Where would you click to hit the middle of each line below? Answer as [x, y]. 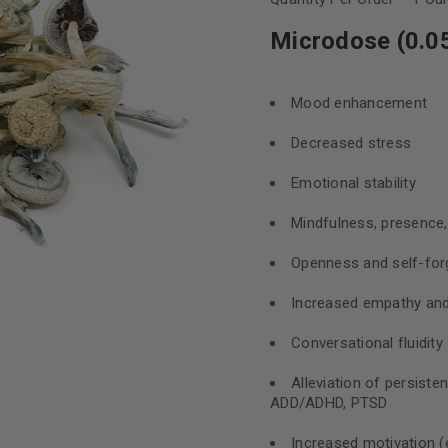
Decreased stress [351, 143]
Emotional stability [353, 183]
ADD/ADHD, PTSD [329, 403]
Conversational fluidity [367, 343]
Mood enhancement [359, 103]
